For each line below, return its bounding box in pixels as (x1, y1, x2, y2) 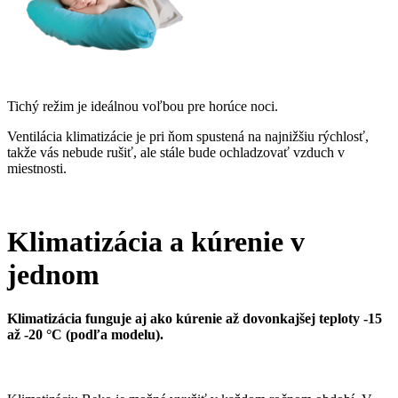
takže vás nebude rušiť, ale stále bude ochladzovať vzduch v (7, 145, 345, 161)
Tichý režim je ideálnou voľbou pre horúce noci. (7, 99, 278, 115)
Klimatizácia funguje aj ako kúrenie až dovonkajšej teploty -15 (7, 310, 382, 326)
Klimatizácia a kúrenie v (7, 226, 305, 259)
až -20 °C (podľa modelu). (7, 326, 163, 342)
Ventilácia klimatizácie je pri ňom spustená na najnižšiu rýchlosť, (7, 129, 369, 145)
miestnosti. (7, 161, 67, 177)
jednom (7, 259, 99, 291)
